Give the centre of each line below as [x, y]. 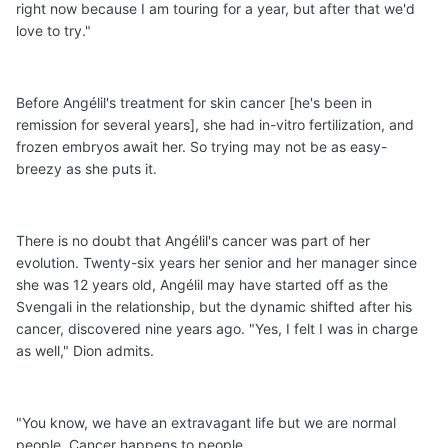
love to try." [53, 31]
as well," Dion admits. [85, 351]
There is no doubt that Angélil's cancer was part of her [193, 241]
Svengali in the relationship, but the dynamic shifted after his [214, 307]
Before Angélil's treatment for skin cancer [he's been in [194, 103]
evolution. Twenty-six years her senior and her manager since [216, 263]
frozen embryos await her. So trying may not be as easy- [201, 147]
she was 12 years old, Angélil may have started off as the [202, 285]
